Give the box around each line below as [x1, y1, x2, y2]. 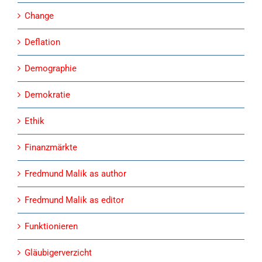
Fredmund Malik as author [25, 168, 126, 179]
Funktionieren [25, 220, 78, 232]
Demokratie [25, 89, 70, 100]
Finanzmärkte [25, 142, 77, 153]
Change [25, 10, 54, 21]
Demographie [25, 63, 77, 74]
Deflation [25, 36, 60, 47]
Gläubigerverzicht [25, 247, 92, 258]
